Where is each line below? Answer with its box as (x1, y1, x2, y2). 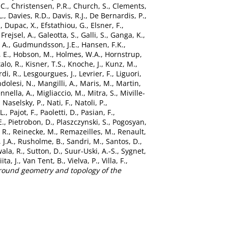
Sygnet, (121, 146, 146, 156)
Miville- (120, 88, 145, 98)
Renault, (118, 127, 146, 136)
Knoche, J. (68, 59, 101, 69)
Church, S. (73, 1, 108, 11)
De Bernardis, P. (90, 11, 145, 20)
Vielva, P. (68, 156, 98, 165)
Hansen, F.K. (81, 40, 124, 49)
